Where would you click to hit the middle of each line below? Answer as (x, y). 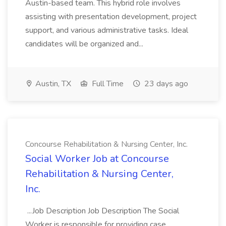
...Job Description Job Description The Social (102, 211)
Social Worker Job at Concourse (97, 159)
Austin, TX (52, 84)
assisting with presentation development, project (111, 17)
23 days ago (165, 84)
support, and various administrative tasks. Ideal (107, 30)
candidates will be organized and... (85, 44)
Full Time (107, 84)
